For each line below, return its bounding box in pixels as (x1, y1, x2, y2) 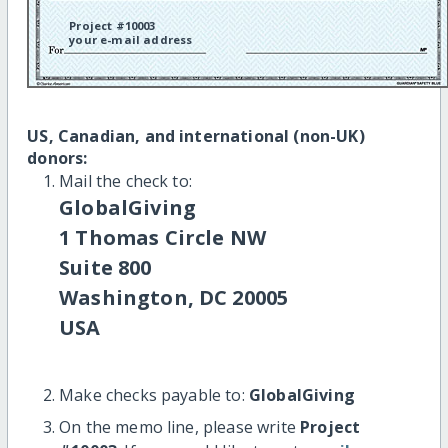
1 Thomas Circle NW (59, 223, 266, 251)
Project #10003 (69, 17, 156, 33)
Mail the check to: (59, 169, 192, 192)
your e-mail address (69, 31, 193, 47)
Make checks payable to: (59, 383, 249, 406)
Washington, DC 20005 (59, 283, 289, 311)
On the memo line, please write (59, 415, 301, 438)
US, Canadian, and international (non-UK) (27, 124, 365, 147)
